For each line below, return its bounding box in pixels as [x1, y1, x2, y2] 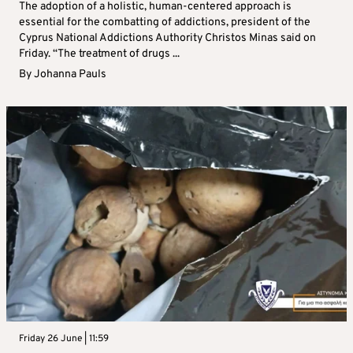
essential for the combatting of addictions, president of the [19, 16, 310, 30]
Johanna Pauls [34, 68, 106, 82]
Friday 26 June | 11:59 [19, 333, 109, 346]
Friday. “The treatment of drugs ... [19, 47, 180, 61]
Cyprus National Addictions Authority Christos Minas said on [19, 32, 316, 46]
